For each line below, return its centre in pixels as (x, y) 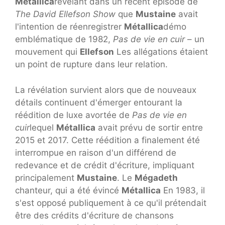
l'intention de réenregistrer (70, 27)
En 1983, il (183, 190)
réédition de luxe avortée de (74, 115)
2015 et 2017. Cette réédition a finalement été (107, 140)
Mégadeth (156, 178)
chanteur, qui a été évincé (68, 190)
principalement (46, 178)
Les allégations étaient (161, 52)
